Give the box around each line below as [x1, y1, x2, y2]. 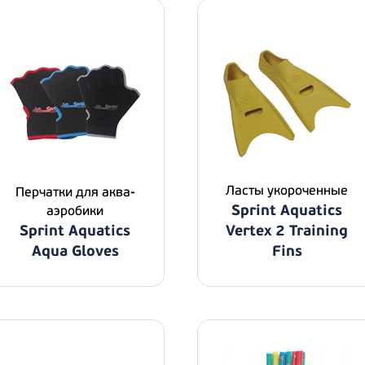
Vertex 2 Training [226, 222, 348, 240]
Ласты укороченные [226, 182, 348, 199]
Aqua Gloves [31, 242, 119, 261]
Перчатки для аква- [15, 184, 135, 200]
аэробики [46, 203, 103, 219]
